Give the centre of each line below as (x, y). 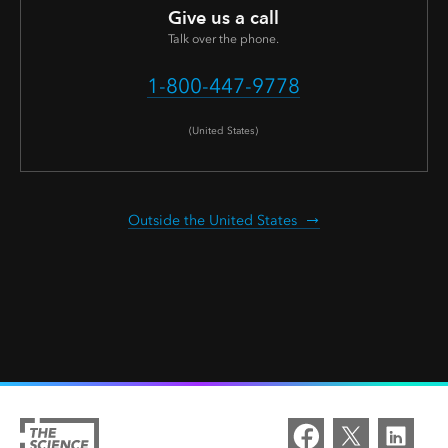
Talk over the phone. (224, 39)
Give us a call (224, 18)
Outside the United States (213, 221)
